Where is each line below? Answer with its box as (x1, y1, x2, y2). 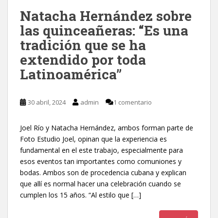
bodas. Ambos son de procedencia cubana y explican (20, 167, 186, 177)
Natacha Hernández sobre (20, 6, 192, 25)
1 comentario (113, 97, 152, 107)
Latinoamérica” (20, 65, 122, 83)
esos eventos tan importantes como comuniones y (20, 156, 182, 166)
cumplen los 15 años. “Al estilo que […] (20, 190, 141, 200)
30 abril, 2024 (28, 97, 66, 107)
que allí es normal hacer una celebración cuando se (20, 179, 181, 188)
